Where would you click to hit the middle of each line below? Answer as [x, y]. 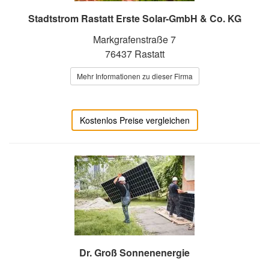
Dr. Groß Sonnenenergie [134, 253]
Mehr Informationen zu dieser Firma [134, 76]
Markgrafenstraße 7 [134, 40]
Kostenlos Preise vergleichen [134, 120]
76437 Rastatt [134, 54]
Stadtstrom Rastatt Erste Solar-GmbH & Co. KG [134, 19]
